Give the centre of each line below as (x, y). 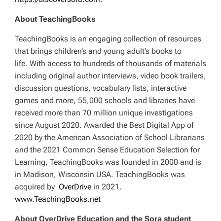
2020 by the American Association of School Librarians (110, 138)
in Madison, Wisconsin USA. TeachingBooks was (100, 175)
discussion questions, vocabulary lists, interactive (101, 88)
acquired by (37, 187)
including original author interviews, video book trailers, (110, 76)
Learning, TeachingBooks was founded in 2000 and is (108, 162)
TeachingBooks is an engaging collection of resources (108, 39)
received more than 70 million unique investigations (104, 113)
